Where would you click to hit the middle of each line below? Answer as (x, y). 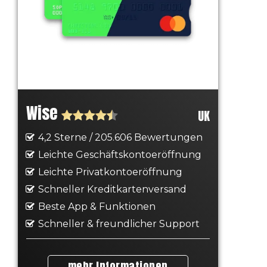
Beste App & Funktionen (97, 206)
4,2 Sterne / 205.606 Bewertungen (120, 137)
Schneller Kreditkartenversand (112, 189)
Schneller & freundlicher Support (119, 223)
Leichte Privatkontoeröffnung (110, 172)
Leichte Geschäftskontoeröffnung (119, 154)
